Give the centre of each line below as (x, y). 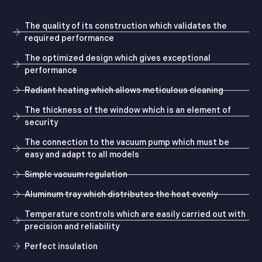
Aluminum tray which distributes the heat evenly (121, 194)
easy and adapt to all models (82, 154)
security (42, 122)
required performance (70, 38)
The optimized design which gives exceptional (118, 58)
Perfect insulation (61, 246)
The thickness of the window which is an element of (128, 110)
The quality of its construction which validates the (126, 26)
